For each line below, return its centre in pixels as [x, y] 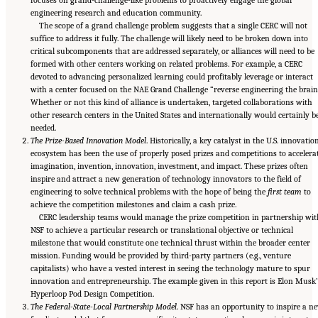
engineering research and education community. [116, 12]
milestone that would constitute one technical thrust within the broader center [170, 242]
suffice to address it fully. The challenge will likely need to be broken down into [169, 38]
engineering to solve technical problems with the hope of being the [149, 191]
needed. [43, 127]
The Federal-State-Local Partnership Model [103, 306]
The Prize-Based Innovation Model [88, 140]
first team [284, 191]
